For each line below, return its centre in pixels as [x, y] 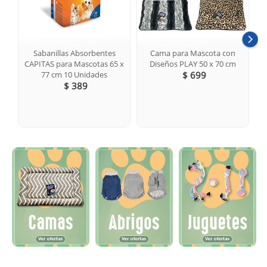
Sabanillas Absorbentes [74, 53]
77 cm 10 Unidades [74, 74]
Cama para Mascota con [193, 53]
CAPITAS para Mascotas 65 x [74, 63]
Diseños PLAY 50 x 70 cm [193, 63]
